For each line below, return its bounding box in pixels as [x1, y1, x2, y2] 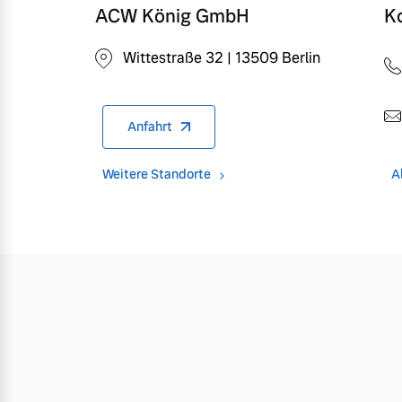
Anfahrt [127, 118, 172, 135]
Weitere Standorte [102, 165, 211, 182]
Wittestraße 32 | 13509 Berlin [123, 48, 320, 67]
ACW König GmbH [95, 4, 249, 28]
